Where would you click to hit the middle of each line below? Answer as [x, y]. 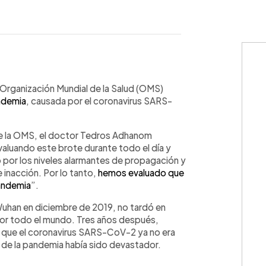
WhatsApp [43, 77]
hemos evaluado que [141, 172]
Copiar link [127, 77]
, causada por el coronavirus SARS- [99, 101]
